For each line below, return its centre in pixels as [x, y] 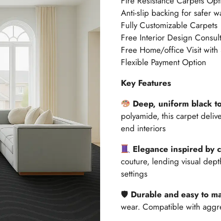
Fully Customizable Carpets [169, 25]
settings [134, 174]
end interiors [143, 129]
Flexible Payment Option [163, 62]
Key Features [146, 83]
